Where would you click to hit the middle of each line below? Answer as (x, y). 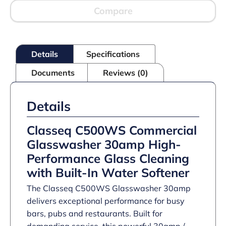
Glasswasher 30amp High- (104, 145)
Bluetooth (25, 37)
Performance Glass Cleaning (108, 159)
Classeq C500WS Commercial (112, 130)
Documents (53, 73)
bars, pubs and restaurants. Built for (95, 214)
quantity (23, 101)
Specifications (113, 54)
